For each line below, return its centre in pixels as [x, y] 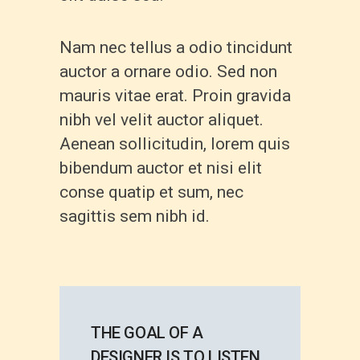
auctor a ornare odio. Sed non [168, 71]
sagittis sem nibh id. [135, 216]
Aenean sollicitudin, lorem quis [175, 143]
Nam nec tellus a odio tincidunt [176, 47]
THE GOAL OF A [147, 333]
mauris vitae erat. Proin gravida [175, 95]
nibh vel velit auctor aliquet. [162, 119]
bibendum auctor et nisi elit [161, 168]
